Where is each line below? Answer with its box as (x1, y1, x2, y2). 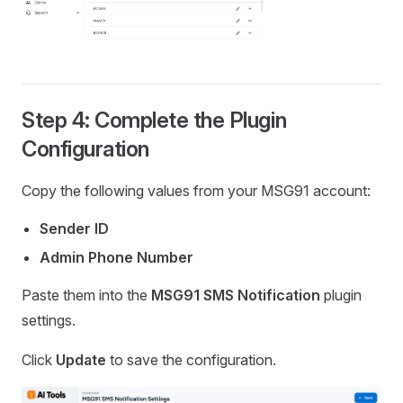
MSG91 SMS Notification (151, 286, 320, 305)
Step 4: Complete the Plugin (22, 107, 287, 134)
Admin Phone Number (40, 248, 193, 267)
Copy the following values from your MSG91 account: (22, 182, 371, 201)
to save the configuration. (106, 351, 276, 370)
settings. (22, 311, 76, 330)
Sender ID (40, 219, 109, 238)
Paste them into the (22, 286, 151, 305)
